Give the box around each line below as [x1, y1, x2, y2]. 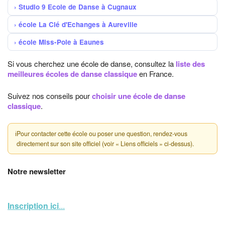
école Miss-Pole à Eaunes [19, 37, 104, 47]
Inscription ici [8, 200, 59, 211]
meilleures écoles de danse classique [8, 68, 137, 79]
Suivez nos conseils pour [8, 90, 92, 101]
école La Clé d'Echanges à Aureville [19, 20, 138, 29]
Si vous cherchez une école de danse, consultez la [8, 58, 176, 69]
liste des [176, 58, 205, 69]
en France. [137, 68, 174, 79]
